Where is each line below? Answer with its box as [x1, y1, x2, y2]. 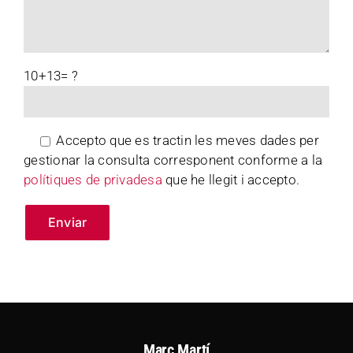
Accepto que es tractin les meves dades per [53, 132, 319, 149]
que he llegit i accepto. [162, 172, 300, 188]
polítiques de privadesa [24, 172, 162, 188]
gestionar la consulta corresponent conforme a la [24, 152, 323, 169]
